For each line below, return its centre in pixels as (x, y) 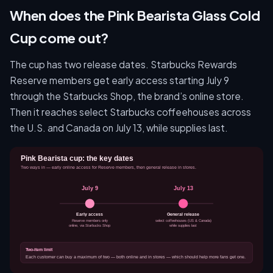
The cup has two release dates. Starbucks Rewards (123, 64)
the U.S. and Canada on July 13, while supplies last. (119, 128)
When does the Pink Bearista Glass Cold (135, 15)
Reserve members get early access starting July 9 (119, 80)
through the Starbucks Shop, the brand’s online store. (127, 96)
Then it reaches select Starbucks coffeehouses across (130, 112)
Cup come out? (59, 38)
